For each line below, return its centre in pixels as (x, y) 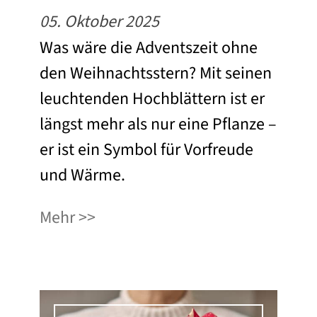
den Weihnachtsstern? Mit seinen (156, 74)
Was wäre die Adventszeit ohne (149, 48)
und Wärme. (82, 175)
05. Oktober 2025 (99, 22)
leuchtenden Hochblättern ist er (152, 99)
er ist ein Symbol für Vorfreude (146, 150)
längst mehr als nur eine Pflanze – (158, 125)
